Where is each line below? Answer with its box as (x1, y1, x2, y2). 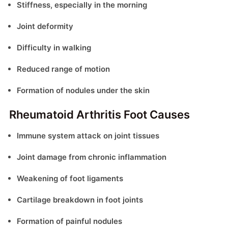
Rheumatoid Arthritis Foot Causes (9, 107, 190, 121)
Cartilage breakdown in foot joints (17, 194, 143, 205)
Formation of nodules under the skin (17, 85, 150, 95)
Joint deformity (17, 21, 73, 31)
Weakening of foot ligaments (17, 173, 123, 183)
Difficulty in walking (17, 42, 91, 52)
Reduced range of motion (17, 64, 110, 74)
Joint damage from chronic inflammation (17, 152, 166, 162)
